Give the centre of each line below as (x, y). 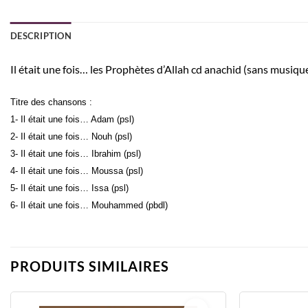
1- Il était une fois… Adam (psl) (72, 119)
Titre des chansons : (51, 102)
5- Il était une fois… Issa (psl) (69, 188)
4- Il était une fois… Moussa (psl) (77, 170)
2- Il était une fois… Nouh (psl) (71, 136)
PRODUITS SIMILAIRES (90, 266)
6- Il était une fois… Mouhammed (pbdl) (89, 205)
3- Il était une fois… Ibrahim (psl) (76, 153)
